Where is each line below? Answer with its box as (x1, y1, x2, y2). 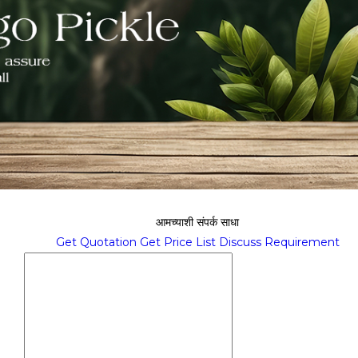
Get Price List (139, 234, 216, 249)
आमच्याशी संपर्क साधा (156, 214, 239, 229)
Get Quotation (55, 234, 137, 249)
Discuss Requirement (218, 234, 340, 249)
